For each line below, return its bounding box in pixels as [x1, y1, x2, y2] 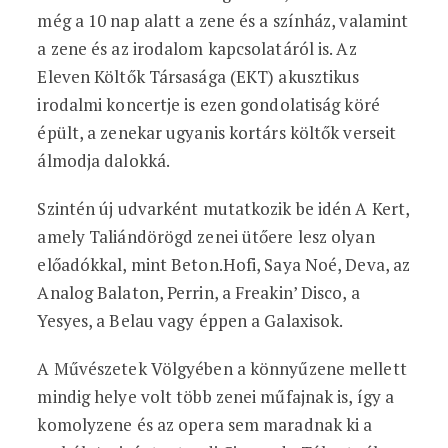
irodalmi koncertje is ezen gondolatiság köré [37, 93, 380, 116]
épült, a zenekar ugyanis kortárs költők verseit [37, 121, 397, 144]
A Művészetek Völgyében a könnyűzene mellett [37, 357, 407, 380]
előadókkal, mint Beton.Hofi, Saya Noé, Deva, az [37, 253, 411, 276]
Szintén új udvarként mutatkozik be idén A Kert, [37, 197, 410, 220]
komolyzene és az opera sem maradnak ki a [37, 413, 373, 436]
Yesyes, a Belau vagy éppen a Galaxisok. [37, 309, 344, 332]
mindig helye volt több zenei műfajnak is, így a [37, 385, 395, 408]
